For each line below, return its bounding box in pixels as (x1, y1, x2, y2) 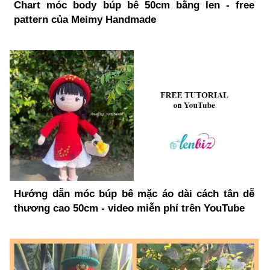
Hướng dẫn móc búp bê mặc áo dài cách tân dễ (14, 187, 255, 199)
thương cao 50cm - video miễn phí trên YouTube (14, 202, 245, 214)
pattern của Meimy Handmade (14, 13, 157, 25)
